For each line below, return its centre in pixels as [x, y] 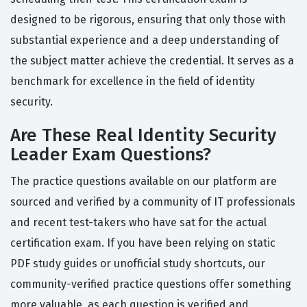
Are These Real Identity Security [143, 136]
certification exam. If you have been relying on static [143, 243]
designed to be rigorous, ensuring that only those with [148, 20]
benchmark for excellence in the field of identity [133, 82]
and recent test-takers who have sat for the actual [138, 223]
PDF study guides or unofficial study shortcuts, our [138, 264]
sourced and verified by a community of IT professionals [153, 202]
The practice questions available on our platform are [144, 182]
